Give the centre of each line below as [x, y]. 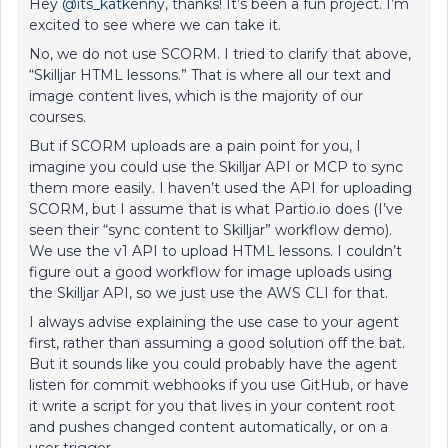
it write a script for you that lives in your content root [212, 406]
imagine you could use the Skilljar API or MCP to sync [216, 167]
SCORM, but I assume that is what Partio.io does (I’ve [216, 209]
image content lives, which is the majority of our [196, 96]
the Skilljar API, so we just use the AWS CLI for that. [208, 293]
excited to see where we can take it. [155, 25]
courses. [57, 117]
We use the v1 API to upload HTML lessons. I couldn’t [215, 251]
